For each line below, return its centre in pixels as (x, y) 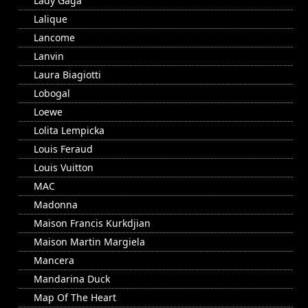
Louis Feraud (63, 149)
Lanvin (49, 56)
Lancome (54, 38)
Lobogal (52, 93)
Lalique (51, 19)
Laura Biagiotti (67, 75)
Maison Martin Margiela (89, 242)
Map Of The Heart (75, 298)
